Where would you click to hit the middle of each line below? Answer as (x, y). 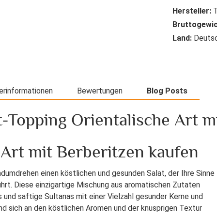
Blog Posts (167, 91)
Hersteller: (192, 11)
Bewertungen (100, 91)
